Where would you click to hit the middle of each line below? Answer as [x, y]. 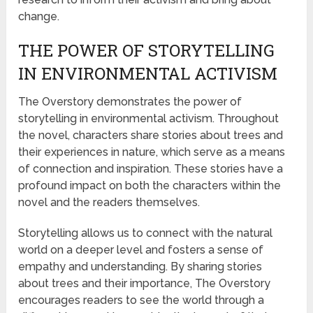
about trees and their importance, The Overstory [145, 283]
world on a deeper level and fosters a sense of [141, 249]
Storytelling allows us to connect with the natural [146, 233]
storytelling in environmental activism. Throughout [149, 118]
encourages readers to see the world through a [141, 300]
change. [39, 16]
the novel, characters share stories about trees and [151, 135]
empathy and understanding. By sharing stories [140, 266]
